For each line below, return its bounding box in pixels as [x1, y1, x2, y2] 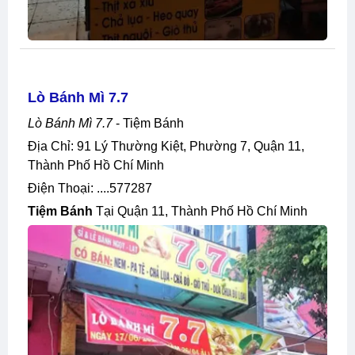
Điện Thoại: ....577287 [37, 181, 152, 195]
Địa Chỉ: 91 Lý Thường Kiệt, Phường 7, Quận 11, [28, 139, 37, 153]
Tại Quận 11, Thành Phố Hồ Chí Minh [93, 204, 307, 218]
